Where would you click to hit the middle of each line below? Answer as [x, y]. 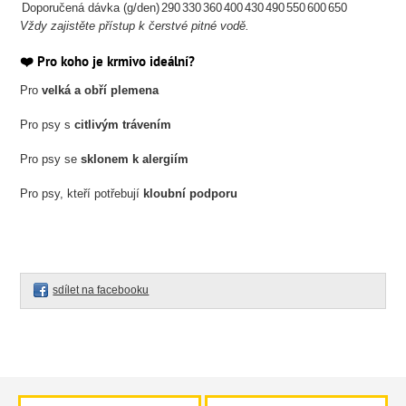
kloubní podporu [191, 193]
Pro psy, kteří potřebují [82, 193]
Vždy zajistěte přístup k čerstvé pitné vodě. [135, 26]
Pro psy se [51, 159]
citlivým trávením [123, 125]
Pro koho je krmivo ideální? [116, 61]
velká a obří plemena [101, 90]
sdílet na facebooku [101, 290]
